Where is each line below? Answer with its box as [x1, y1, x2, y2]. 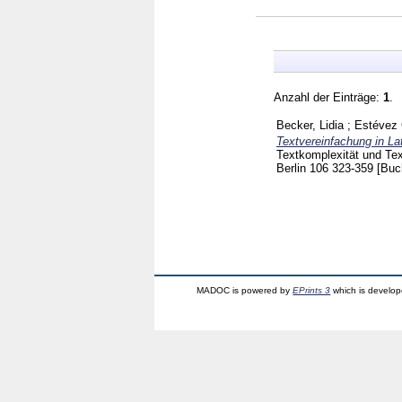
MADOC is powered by [197, 284, 293, 295]
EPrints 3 [293, 284, 331, 295]
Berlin [276, 161, 310, 175]
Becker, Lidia [276, 118, 344, 132]
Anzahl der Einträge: [274, 90, 383, 104]
